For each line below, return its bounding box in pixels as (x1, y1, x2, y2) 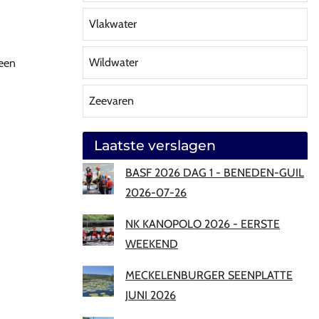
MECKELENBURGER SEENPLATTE (125, 268, 293, 282)
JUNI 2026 (125, 288, 176, 302)
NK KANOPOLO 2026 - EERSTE (125, 217, 280, 231)
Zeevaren (89, 94, 134, 108)
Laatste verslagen (94, 137, 216, 154)
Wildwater (89, 56, 138, 69)
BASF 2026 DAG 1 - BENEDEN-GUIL (125, 166, 304, 179)
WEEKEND (125, 237, 178, 251)
